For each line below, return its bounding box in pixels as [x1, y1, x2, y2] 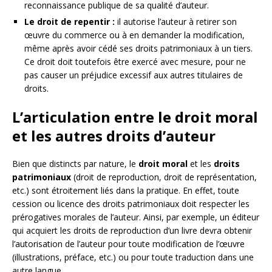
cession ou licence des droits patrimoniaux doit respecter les [12, 197, 250, 209]
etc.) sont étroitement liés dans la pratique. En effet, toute [12, 184, 239, 196]
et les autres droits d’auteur [12, 125, 216, 146]
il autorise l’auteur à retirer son [115, 15, 237, 27]
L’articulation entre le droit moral [12, 106, 258, 127]
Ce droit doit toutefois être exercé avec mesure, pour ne [24, 55, 246, 67]
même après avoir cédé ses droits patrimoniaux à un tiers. [24, 42, 253, 54]
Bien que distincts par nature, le [12, 157, 138, 169]
